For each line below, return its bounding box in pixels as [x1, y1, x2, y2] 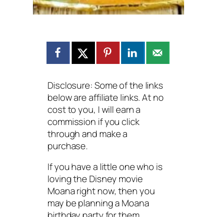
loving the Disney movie [47, 172, 143, 186]
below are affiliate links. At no [47, 91, 164, 104]
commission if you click [47, 115, 139, 128]
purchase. [47, 139, 90, 152]
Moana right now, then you [47, 185, 155, 198]
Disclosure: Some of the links [47, 78, 164, 92]
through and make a [47, 127, 128, 140]
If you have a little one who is [47, 160, 163, 173]
